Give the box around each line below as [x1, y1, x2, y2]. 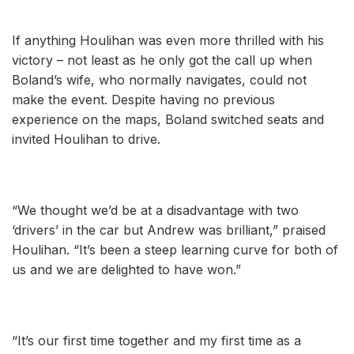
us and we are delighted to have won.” [12, 261, 241, 277]
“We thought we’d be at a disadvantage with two [12, 201, 299, 218]
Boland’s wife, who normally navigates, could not [12, 71, 307, 88]
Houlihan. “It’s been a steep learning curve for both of [12, 241, 338, 258]
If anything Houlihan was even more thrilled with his [12, 32, 324, 48]
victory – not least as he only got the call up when [12, 51, 312, 68]
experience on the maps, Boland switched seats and [12, 111, 324, 127]
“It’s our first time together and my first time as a [12, 332, 301, 348]
